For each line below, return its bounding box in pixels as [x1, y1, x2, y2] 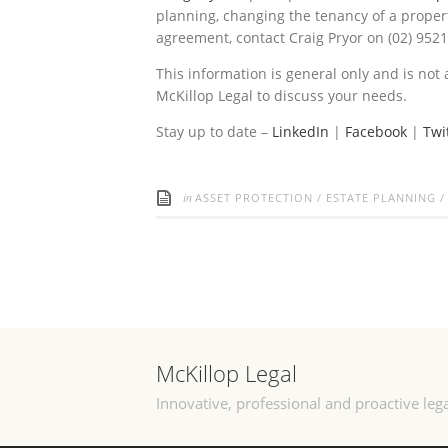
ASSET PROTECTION [195, 189, 313, 205]
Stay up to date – [156, 121, 272, 141]
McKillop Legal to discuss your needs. [156, 85, 407, 105]
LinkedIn [272, 121, 333, 141]
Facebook [345, 121, 411, 141]
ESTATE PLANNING [326, 189, 436, 205]
